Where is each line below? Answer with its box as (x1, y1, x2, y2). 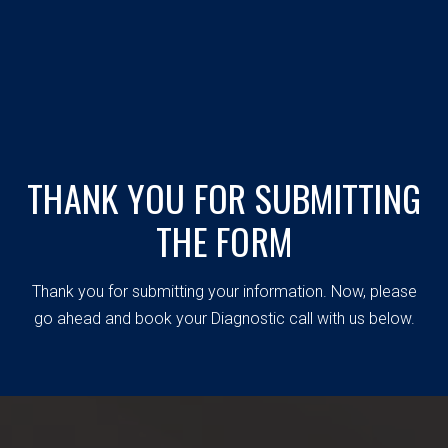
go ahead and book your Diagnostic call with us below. (33, 309, 415, 328)
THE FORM (156, 214, 292, 267)
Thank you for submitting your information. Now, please (31, 282, 417, 301)
